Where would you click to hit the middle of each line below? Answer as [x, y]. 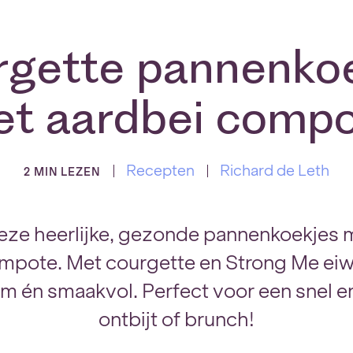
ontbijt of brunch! [176, 319]
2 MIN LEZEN [62, 172]
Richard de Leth [275, 171]
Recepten [161, 171]
